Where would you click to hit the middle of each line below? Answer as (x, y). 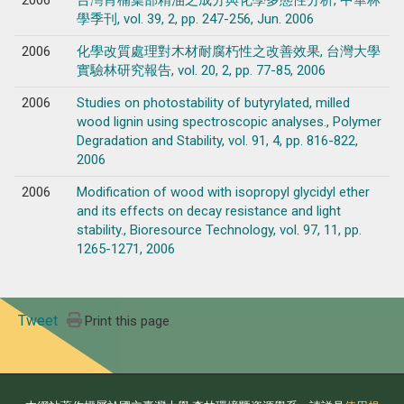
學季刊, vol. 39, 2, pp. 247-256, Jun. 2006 (195, 18)
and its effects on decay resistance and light (208, 211)
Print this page (128, 321)
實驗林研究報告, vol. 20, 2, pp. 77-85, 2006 (201, 70)
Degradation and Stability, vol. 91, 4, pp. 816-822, (217, 140)
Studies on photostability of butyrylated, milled (213, 102)
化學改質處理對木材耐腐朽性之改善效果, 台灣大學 (228, 51)
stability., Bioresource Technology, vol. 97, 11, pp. (219, 230)
